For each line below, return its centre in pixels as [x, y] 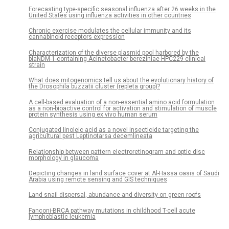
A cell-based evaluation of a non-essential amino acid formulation [122, 102]
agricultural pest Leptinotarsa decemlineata [90, 136]
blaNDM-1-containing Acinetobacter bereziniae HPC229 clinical [117, 59]
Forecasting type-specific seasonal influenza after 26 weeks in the [122, 9]
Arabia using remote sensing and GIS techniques [98, 179]
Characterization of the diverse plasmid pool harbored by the [114, 52]
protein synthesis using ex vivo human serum [93, 114]
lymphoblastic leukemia [62, 216]
